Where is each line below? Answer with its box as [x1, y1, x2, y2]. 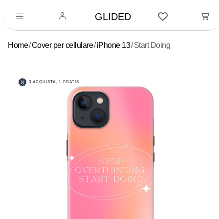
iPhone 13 [96, 41, 130, 49]
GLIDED [95, 11, 131, 22]
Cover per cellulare [31, 41, 93, 49]
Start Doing [133, 41, 170, 49]
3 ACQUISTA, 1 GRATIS [27, 80, 79, 85]
